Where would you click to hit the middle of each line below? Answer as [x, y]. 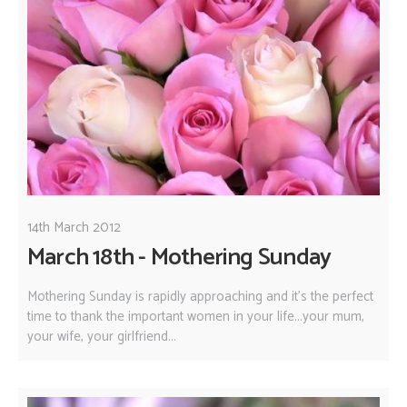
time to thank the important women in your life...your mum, [196, 316]
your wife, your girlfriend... [102, 336]
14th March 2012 [74, 228]
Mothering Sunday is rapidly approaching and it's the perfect [200, 296]
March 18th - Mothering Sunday [179, 258]
